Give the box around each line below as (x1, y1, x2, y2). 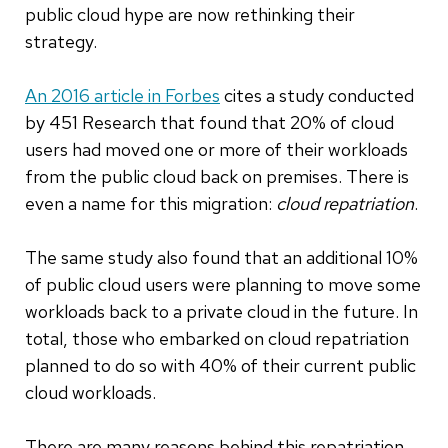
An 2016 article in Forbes (25, 83, 220, 107)
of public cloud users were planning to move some (25, 272, 421, 296)
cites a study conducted (220, 83, 414, 107)
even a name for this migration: (25, 191, 276, 215)
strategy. (25, 29, 97, 53)
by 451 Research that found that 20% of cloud (25, 110, 394, 134)
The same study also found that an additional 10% (25, 245, 418, 269)
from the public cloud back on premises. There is (25, 164, 409, 188)
